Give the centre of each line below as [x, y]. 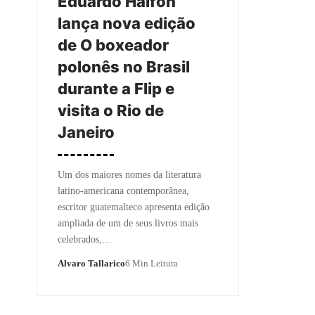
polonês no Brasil [124, 66]
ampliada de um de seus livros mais [128, 223]
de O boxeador [113, 45]
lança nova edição [127, 23]
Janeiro [86, 132]
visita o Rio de [111, 110]
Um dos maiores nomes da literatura [129, 174]
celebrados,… [85, 239]
